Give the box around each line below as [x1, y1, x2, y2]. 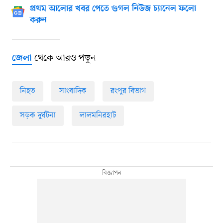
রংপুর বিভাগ [110, 85, 146, 97]
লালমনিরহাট [79, 110, 116, 121]
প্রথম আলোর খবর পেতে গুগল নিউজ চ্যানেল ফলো [29, 3, 196, 14]
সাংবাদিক [59, 85, 87, 97]
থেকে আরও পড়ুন [31, 51, 96, 65]
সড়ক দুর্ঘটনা [19, 110, 56, 121]
